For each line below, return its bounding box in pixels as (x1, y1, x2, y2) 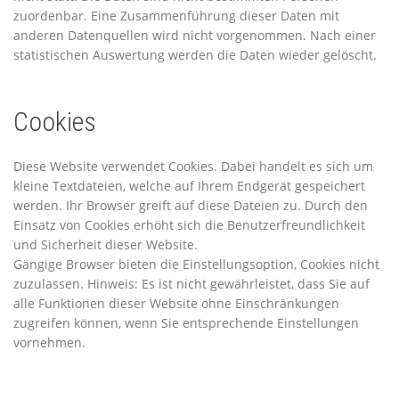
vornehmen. (13, 333, 85, 351)
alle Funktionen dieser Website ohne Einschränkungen (13, 294, 339, 312)
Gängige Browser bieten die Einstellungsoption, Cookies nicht (13, 255, 379, 273)
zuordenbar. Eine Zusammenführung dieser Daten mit (13, 6, 339, 24)
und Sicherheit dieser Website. (13, 235, 198, 253)
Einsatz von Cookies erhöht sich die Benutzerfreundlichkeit (13, 216, 365, 233)
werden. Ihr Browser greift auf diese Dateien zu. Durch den (13, 196, 368, 214)
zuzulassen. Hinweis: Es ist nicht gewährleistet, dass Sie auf (13, 274, 370, 292)
